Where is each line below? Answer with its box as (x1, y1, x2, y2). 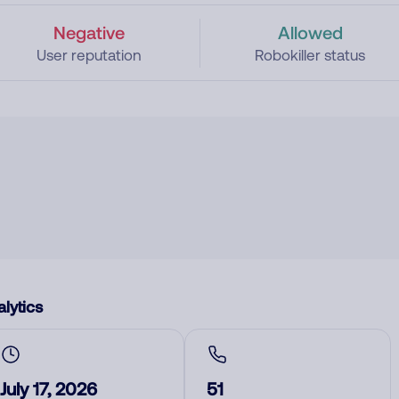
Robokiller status (255, 46, 366, 64)
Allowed (277, 21, 343, 43)
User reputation (36, 46, 142, 64)
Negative (53, 21, 125, 43)
